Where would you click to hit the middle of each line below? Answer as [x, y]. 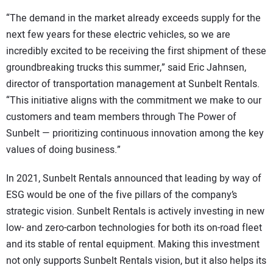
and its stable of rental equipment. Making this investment [133, 244]
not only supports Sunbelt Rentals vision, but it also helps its [136, 261]
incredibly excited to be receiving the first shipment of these [136, 51]
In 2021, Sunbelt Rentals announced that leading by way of [134, 178]
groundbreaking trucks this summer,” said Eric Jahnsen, [126, 68]
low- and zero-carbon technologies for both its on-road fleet [134, 228]
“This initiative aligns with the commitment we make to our [134, 101]
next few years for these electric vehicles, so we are [118, 35]
